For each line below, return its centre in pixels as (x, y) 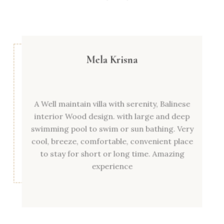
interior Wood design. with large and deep (112, 116)
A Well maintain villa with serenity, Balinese (112, 103)
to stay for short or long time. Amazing (112, 155)
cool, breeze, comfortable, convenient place (112, 142)
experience (112, 168)
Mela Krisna (112, 57)
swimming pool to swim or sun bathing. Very (112, 129)
